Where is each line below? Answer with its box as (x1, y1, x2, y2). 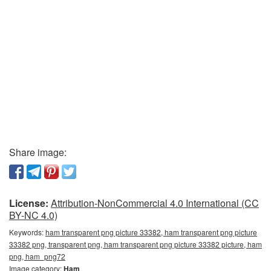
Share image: (9, 145, 67, 160)
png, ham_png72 (9, 251, 65, 262)
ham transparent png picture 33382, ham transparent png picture (45, 227, 257, 238)
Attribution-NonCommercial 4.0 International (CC (51, 196, 259, 211)
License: (9, 196, 48, 211)
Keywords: (9, 227, 45, 238)
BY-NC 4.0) (9, 208, 57, 223)
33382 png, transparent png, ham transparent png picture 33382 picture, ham (9, 239, 262, 250)
